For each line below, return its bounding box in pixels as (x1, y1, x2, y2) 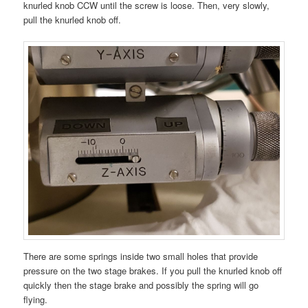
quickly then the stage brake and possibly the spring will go (23, 278, 259, 291)
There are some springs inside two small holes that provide (23, 249, 258, 263)
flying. (23, 292, 48, 306)
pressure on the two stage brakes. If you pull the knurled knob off (23, 263, 283, 277)
